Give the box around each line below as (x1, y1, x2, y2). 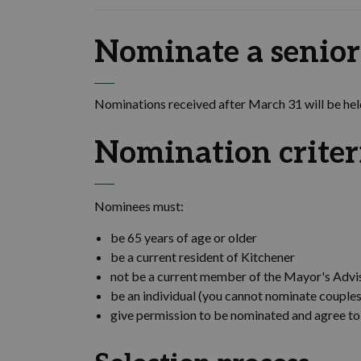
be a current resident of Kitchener (110, 249, 295, 264)
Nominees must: (94, 198, 184, 214)
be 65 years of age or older (110, 230, 257, 245)
